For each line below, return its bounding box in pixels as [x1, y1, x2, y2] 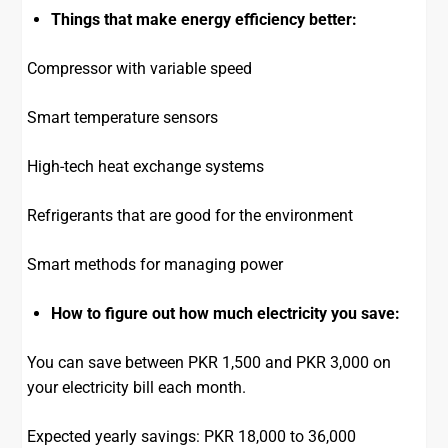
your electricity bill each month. [27, 378, 247, 398]
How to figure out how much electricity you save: [51, 304, 401, 324]
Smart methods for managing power [27, 255, 284, 275]
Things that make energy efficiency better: [51, 10, 358, 30]
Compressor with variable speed [27, 59, 253, 79]
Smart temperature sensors [27, 108, 219, 128]
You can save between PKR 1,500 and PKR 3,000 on [27, 353, 392, 373]
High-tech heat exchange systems [27, 157, 265, 177]
